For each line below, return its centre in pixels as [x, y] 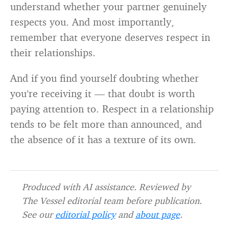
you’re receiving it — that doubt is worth [102, 94]
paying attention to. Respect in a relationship [112, 109]
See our [38, 214]
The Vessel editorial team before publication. [112, 201]
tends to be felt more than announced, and [106, 124]
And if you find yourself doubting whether [105, 78]
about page [157, 214]
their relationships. [53, 53]
